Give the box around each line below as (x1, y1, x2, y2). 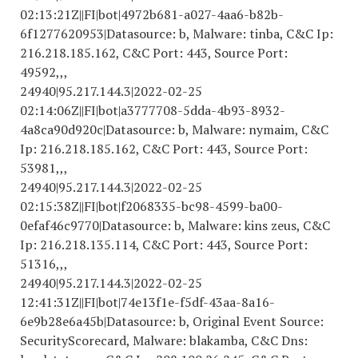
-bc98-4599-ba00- (176, 197, 283, 215)
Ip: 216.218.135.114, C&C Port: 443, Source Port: (20, 236, 308, 253)
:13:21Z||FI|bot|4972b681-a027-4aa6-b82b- (34, 6, 284, 23)
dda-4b (190, 101, 231, 119)
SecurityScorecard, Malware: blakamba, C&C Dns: (20, 332, 308, 349)
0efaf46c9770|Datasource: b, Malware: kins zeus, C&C (20, 217, 330, 234)
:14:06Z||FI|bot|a (34, 101, 127, 119)
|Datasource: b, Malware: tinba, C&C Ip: (104, 25, 333, 42)
